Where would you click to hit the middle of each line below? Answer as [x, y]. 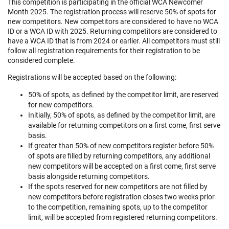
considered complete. [41, 60]
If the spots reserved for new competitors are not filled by [118, 186]
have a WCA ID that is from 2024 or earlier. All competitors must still [114, 41]
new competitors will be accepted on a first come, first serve [122, 166]
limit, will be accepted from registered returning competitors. [123, 217]
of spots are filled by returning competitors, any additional [119, 156]
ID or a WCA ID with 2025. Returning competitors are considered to [112, 31]
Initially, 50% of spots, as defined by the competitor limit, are [122, 115]
